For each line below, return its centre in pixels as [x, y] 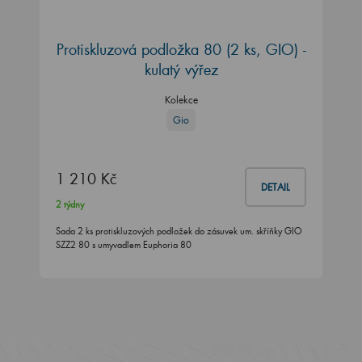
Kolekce [181, 100]
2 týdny [70, 205]
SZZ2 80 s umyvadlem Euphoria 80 [124, 245]
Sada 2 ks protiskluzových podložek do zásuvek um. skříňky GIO [179, 232]
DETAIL [276, 187]
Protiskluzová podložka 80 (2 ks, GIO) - [181, 50]
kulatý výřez [181, 70]
